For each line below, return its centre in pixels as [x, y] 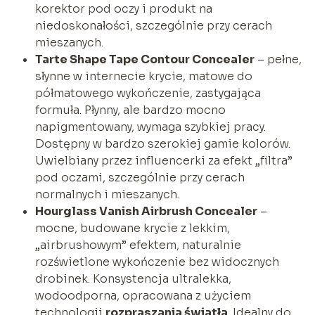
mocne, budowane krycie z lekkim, [132, 228]
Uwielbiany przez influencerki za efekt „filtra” [163, 160]
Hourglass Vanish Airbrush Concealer [146, 211]
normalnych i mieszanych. [107, 194]
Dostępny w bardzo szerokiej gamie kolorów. [162, 143]
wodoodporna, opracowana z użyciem [143, 295]
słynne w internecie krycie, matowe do [143, 76]
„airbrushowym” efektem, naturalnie [138, 245]
